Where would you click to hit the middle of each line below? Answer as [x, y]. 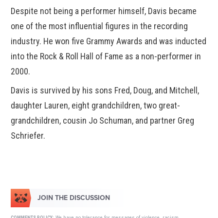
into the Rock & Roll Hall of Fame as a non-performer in [106, 56]
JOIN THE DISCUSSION [74, 198]
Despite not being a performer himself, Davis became [104, 11]
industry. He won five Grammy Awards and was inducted [109, 41]
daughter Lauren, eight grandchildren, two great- [96, 105]
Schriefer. [28, 135]
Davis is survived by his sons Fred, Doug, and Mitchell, [105, 90]
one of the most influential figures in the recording [100, 26]
